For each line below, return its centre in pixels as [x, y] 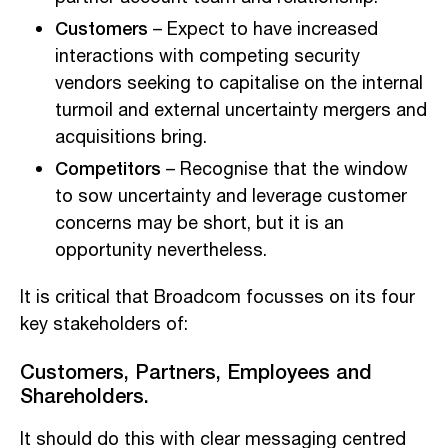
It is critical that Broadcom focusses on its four [217, 297]
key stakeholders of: [104, 324]
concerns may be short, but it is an [199, 223]
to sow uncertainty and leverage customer [231, 196]
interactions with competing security [207, 56]
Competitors [108, 167]
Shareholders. [84, 394]
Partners [172, 370]
